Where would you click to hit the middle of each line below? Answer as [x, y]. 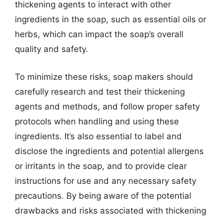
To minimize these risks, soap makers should [104, 77]
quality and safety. [52, 49]
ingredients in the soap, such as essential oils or [111, 19]
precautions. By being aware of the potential [103, 195]
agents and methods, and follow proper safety [107, 106]
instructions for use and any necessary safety [106, 181]
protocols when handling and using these [97, 121]
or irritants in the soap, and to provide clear [101, 166]
